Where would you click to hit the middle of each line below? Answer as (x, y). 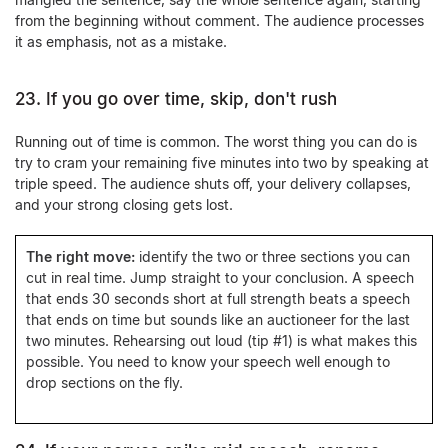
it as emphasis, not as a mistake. (121, 41)
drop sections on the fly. (104, 382)
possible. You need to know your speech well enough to (208, 361)
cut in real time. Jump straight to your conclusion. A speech (220, 277)
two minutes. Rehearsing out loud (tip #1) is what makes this (221, 340)
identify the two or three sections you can (272, 256)
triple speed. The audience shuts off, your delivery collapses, (213, 183)
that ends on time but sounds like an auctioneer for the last (218, 319)
